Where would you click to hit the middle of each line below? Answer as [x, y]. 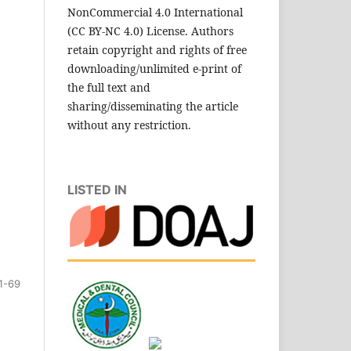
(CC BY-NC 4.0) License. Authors [150, 31]
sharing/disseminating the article [153, 106]
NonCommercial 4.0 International [155, 12]
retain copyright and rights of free [157, 49]
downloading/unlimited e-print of [154, 68]
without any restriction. [129, 125]
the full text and [109, 87]
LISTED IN [97, 189]
